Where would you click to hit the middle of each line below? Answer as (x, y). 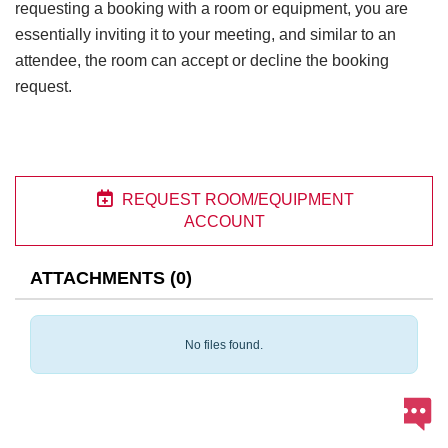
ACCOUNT (224, 221)
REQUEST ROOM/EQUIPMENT (236, 199)
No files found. (224, 345)
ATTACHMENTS (97, 278)
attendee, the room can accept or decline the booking (202, 60)
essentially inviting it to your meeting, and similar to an (205, 34)
